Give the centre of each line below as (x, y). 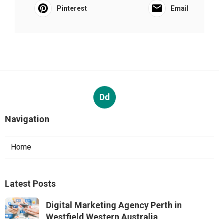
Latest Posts (30, 184)
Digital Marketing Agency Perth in (114, 205)
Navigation (27, 119)
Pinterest (72, 8)
